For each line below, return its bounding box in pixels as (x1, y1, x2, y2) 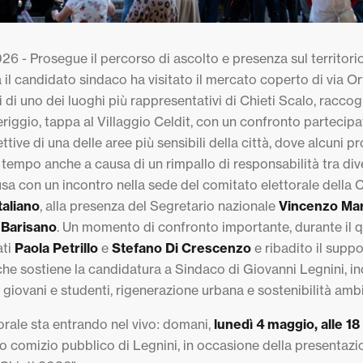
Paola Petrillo (15, 242, 98, 256)
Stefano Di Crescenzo (112, 242, 251, 256)
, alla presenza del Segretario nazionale (40, 200, 279, 214)
